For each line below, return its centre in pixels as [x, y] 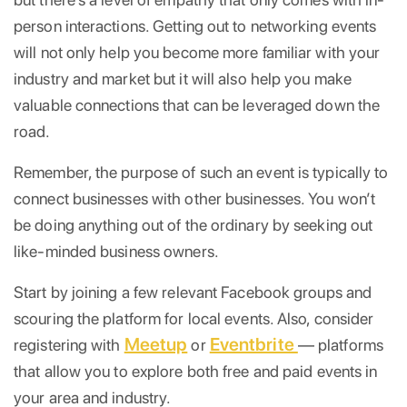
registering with [69, 344]
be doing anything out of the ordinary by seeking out [194, 224]
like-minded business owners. [116, 251]
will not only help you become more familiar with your [197, 52]
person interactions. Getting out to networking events [195, 25]
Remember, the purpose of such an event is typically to [201, 172]
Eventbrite [253, 344]
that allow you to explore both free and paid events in [196, 371]
